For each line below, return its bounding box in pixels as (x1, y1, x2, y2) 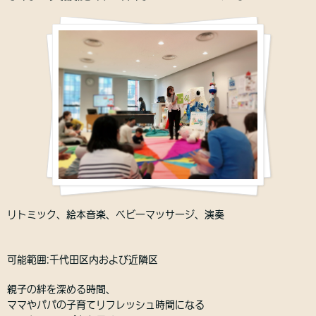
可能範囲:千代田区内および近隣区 (7, 255, 158, 265)
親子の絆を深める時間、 (7, 284, 116, 295)
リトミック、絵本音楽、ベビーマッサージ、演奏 (7, 209, 224, 220)
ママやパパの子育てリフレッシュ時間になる (7, 300, 205, 310)
